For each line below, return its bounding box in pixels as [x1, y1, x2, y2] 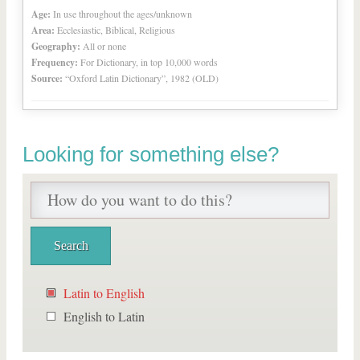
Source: [31, 72, 63, 85]
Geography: [31, 39, 80, 53]
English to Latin [63, 308, 145, 325]
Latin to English [63, 284, 145, 301]
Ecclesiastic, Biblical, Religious [57, 23, 175, 36]
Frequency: [31, 55, 78, 69]
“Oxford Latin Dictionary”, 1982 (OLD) [65, 72, 219, 84]
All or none [83, 39, 126, 52]
